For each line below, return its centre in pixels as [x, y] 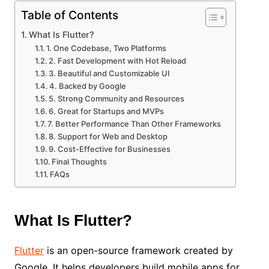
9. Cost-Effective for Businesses [111, 149]
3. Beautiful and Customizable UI [110, 74]
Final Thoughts [80, 162]
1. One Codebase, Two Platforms [107, 48]
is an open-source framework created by [138, 251]
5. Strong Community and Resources [118, 99]
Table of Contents [69, 15]
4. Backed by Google [89, 86]
